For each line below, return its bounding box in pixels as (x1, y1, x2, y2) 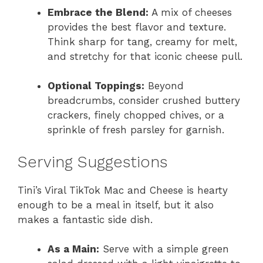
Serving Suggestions (18, 152, 167, 171)
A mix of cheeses (149, 6, 232, 18)
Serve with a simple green (99, 243, 229, 255)
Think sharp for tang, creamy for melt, (48, 35, 237, 48)
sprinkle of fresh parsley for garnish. (48, 124, 224, 136)
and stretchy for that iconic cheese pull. (48, 50, 242, 62)
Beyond (144, 80, 184, 92)
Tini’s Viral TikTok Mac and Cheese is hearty (18, 184, 228, 196)
